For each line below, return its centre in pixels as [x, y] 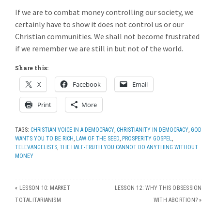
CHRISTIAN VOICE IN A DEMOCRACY [73, 130]
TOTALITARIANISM [38, 200]
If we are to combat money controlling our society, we [105, 12]
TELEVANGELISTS [36, 147]
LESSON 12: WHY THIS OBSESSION [158, 188]
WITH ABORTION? [176, 200]
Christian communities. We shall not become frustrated [108, 36]
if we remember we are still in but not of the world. [99, 48]
